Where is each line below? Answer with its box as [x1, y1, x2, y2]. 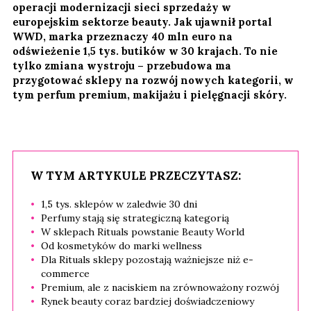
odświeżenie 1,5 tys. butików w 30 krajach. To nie [12, 44, 278, 58]
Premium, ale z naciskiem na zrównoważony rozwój [41, 280, 279, 294]
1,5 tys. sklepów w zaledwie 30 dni [41, 197, 197, 210]
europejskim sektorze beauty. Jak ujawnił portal [12, 15, 272, 28]
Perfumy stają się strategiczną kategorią [41, 211, 229, 224]
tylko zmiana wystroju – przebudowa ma [12, 58, 231, 72]
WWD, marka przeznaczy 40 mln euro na [12, 29, 233, 43]
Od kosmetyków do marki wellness [41, 239, 202, 252]
